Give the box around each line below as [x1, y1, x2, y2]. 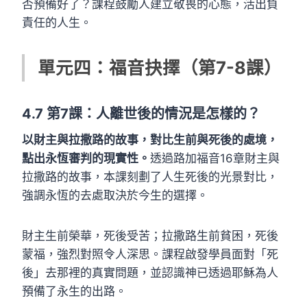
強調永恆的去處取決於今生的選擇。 [22, 188, 208, 202]
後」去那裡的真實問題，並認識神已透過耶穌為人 [22, 265, 278, 280]
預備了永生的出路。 [22, 284, 127, 298]
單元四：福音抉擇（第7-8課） [38, 56, 282, 78]
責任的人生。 [22, 15, 92, 29]
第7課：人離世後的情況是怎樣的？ [47, 105, 260, 122]
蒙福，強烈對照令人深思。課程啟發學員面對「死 [22, 247, 278, 261]
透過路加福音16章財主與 [150, 151, 280, 165]
